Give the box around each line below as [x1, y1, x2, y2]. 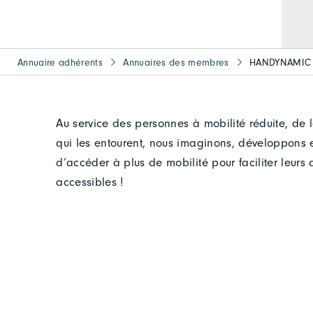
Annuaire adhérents [17, 56, 103, 68]
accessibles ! [56, 175, 124, 189]
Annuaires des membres [123, 56, 229, 68]
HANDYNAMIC [249, 56, 312, 68]
